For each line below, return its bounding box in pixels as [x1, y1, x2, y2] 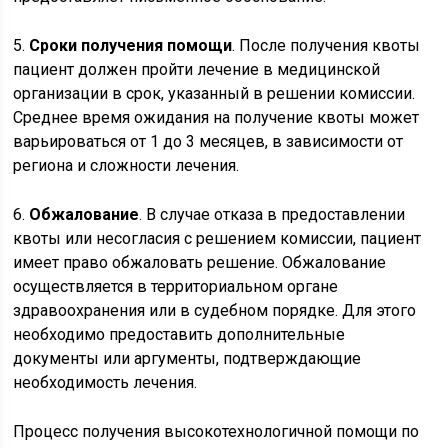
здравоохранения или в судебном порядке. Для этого [13, 301, 417, 320]
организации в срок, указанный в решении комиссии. [13, 84, 416, 103]
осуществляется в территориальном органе [13, 277, 339, 296]
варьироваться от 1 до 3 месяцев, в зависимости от [13, 132, 404, 151]
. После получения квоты [232, 36, 421, 55]
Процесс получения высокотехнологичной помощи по [13, 422, 420, 441]
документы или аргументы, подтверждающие [13, 349, 362, 368]
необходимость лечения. [13, 373, 198, 392]
